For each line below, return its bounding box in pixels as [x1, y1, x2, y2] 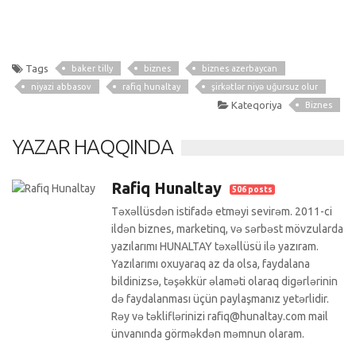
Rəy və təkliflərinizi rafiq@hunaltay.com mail [111, 309, 328, 323]
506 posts [232, 184, 273, 194]
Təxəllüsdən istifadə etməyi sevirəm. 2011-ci [111, 204, 332, 218]
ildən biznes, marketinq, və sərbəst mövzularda [111, 222, 343, 235]
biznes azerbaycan [202, 63, 277, 73]
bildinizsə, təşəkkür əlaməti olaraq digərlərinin [111, 274, 338, 288]
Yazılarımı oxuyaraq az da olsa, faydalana [111, 257, 310, 270]
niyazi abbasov [31, 81, 91, 91]
